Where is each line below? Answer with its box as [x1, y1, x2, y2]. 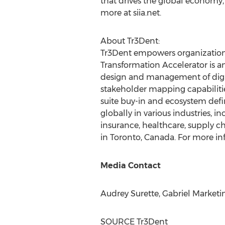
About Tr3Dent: [100, 36, 160, 46]
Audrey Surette [100, 189, 159, 198]
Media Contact [100, 161, 161, 170]
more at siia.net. [100, 8, 161, 18]
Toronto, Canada [109, 133, 174, 142]
